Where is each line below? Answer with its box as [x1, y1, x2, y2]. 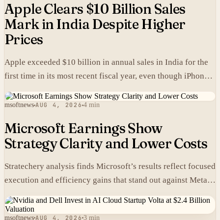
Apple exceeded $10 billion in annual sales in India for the [4, 57, 208, 67]
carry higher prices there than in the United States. [4, 85, 179, 95]
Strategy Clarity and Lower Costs [4, 135, 208, 152]
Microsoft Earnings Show [4, 119, 163, 137]
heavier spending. [4, 189, 66, 198]
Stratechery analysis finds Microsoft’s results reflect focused [4, 161, 216, 171]
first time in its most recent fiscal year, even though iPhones [4, 71, 212, 81]
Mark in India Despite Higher [4, 16, 186, 33]
